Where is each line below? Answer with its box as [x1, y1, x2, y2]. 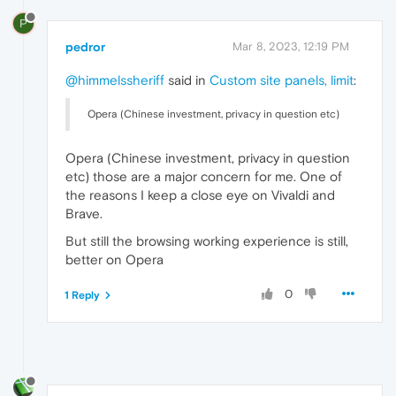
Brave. [65, 206, 103, 222]
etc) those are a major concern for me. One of [65, 169, 342, 185]
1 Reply [65, 289, 100, 302]
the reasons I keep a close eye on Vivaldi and [65, 187, 335, 203]
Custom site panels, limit [209, 72, 354, 88]
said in [164, 72, 209, 88]
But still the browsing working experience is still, [65, 233, 348, 249]
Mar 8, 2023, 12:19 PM [232, 40, 349, 54]
